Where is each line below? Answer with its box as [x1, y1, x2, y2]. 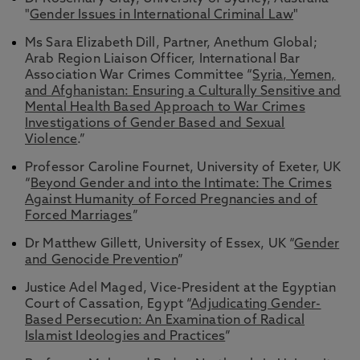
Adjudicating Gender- [190, 298, 321, 311]
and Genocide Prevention [25, 254, 178, 267]
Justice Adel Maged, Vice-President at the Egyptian [25, 282, 337, 295]
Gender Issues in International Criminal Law [30, 9, 294, 22]
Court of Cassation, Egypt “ [25, 298, 191, 311]
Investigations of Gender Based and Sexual [25, 117, 285, 130]
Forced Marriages [25, 210, 133, 223]
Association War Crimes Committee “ [25, 69, 253, 82]
